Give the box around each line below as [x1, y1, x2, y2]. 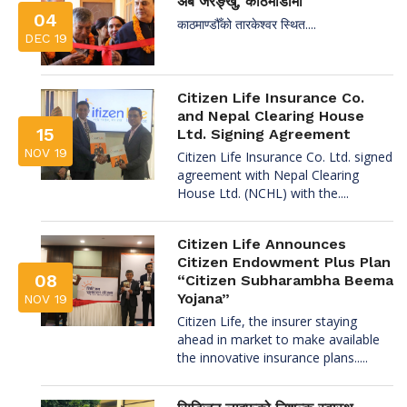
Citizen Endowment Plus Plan [177, 253, 391, 271]
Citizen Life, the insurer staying [177, 312, 357, 330]
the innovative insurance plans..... [177, 348, 368, 366]
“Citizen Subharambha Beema [177, 271, 393, 289]
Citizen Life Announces [177, 234, 346, 253]
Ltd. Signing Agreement [177, 124, 351, 143]
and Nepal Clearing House [177, 106, 364, 124]
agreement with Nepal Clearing [177, 165, 359, 184]
